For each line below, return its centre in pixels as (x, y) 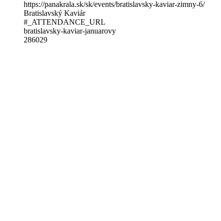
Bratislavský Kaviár (55, 13)
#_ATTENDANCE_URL (65, 22)
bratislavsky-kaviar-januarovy (70, 31)
